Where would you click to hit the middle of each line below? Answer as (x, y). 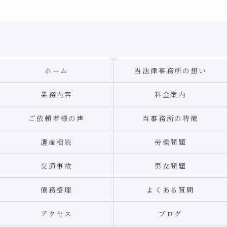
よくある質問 (171, 190)
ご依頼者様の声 (56, 118)
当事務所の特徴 (171, 118)
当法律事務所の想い (171, 70)
